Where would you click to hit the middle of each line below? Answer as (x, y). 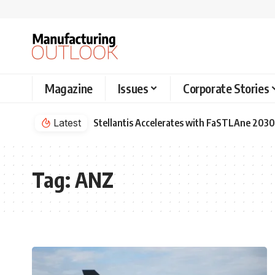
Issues (133, 88)
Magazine (69, 88)
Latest (67, 122)
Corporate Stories (226, 88)
